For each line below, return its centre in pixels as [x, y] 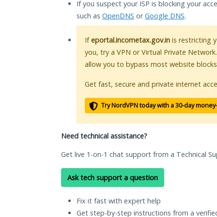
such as [89, 16]
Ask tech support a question [113, 178]
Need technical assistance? [104, 136]
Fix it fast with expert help [119, 201]
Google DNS [165, 16]
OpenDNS [118, 16]
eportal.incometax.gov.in [131, 40]
